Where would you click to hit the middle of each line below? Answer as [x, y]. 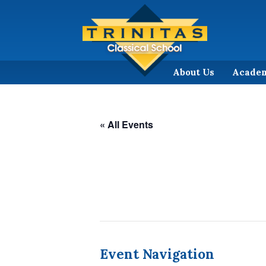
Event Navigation [157, 254]
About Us [194, 72]
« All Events [126, 124]
